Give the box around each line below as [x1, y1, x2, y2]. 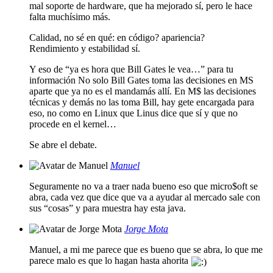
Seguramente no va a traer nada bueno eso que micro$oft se [29, 181, 258, 191]
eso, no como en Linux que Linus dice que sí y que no [29, 108, 238, 118]
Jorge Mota [124, 224, 168, 234]
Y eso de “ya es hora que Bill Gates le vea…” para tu [29, 64, 233, 74]
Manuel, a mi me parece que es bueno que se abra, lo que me [29, 244, 263, 255]
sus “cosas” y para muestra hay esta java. [29, 203, 186, 213]
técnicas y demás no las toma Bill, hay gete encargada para [29, 97, 254, 107]
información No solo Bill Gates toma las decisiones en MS [29, 75, 253, 85]
